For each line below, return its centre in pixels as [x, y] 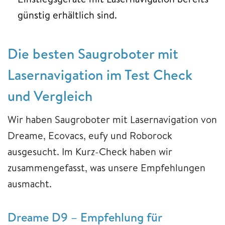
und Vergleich [50, 95]
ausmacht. [30, 183]
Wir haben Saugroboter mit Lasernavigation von [112, 119]
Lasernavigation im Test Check [100, 74]
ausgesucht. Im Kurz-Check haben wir [90, 151]
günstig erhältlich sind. [67, 15]
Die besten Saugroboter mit [93, 53]
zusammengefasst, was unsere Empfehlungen [106, 167]
